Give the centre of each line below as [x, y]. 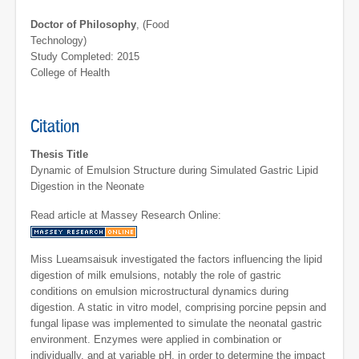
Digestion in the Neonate [87, 187]
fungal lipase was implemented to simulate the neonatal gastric [176, 324]
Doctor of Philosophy [83, 25]
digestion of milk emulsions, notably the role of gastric [156, 276]
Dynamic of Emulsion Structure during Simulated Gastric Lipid [174, 171]
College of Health [70, 73]
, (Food [153, 25]
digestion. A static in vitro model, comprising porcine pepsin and [178, 308]
